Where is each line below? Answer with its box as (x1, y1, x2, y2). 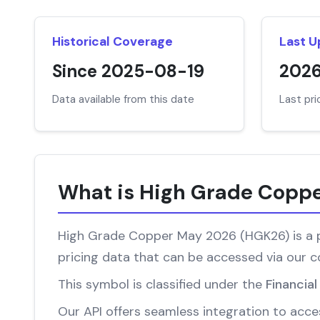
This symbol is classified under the (58, 276, 266, 293)
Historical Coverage (52, 34, 173, 49)
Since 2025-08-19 (52, 60, 204, 82)
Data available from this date (52, 92, 194, 106)
